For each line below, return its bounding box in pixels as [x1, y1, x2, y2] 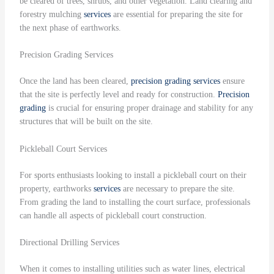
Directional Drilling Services [19, 238, 119, 248]
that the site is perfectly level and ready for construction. [19, 90, 218, 100]
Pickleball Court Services [19, 144, 107, 154]
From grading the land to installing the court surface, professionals [19, 197, 250, 207]
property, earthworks [19, 183, 94, 193]
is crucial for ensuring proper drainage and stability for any [45, 103, 253, 113]
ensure [220, 76, 245, 86]
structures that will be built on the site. [19, 117, 153, 127]
